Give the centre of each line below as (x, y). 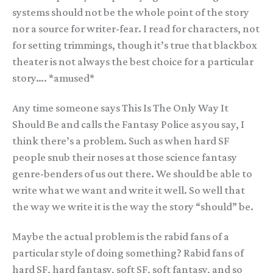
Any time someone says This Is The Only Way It (120, 108)
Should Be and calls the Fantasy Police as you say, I (128, 124)
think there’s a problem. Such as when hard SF (121, 140)
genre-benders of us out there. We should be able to (132, 173)
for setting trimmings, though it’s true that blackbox (135, 45)
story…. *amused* (53, 78)
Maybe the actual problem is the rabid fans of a (121, 236)
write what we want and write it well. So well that (129, 190)
